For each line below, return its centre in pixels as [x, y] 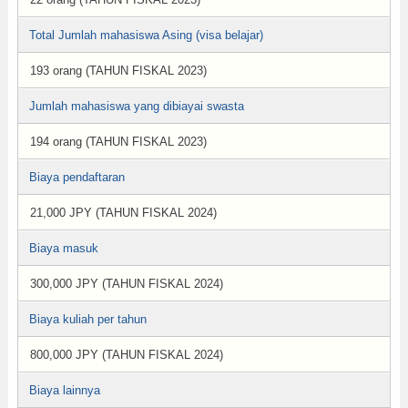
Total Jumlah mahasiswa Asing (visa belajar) [146, 35]
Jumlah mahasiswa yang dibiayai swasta [136, 106]
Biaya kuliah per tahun [87, 319]
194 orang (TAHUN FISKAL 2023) [118, 142]
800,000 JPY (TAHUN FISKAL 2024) [126, 355]
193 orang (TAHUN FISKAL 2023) [118, 71]
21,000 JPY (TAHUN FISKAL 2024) [123, 213]
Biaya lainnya [64, 390]
